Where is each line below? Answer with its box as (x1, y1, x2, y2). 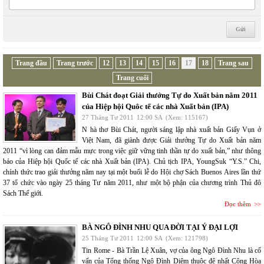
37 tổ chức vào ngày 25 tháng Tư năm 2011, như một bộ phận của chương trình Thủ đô (3, 179, 261, 187)
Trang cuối (115, 74, 148, 82)
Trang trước (57, 59, 93, 67)
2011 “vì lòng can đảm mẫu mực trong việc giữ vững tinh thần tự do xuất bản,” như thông (3, 147, 261, 155)
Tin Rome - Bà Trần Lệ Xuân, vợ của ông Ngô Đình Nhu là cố (82, 246, 261, 255)
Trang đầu (15, 59, 47, 67)
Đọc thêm (225, 200, 251, 207)
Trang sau (218, 59, 249, 67)
